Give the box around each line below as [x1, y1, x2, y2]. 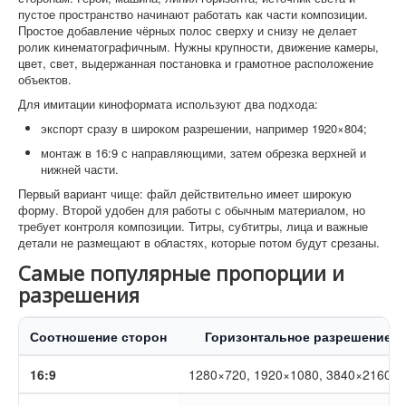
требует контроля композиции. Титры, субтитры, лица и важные [18, 217, 368, 235]
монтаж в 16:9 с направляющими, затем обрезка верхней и [41, 143, 366, 161]
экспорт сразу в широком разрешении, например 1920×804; [41, 119, 367, 137]
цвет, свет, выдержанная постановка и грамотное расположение [18, 53, 373, 72]
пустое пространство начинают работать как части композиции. [18, 5, 368, 23]
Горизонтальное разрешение [205, 326, 391, 345]
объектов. [18, 70, 72, 88]
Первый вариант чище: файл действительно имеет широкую [18, 184, 352, 202]
